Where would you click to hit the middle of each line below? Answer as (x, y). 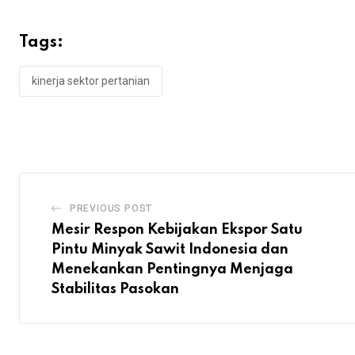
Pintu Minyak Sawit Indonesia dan (170, 250)
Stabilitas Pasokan (115, 290)
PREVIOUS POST (111, 209)
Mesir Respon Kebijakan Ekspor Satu (177, 230)
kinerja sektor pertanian (91, 81)
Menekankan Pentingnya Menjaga (172, 270)
